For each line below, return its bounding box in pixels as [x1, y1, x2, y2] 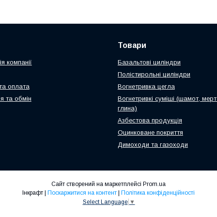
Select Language [82, 199, 128, 206]
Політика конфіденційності [121, 189, 195, 197]
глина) [117, 105, 137, 112]
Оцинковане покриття [117, 129, 183, 137]
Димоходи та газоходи [117, 141, 188, 149]
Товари [117, 41, 146, 50]
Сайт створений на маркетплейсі [51, 181, 143, 188]
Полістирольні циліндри [117, 71, 190, 78]
